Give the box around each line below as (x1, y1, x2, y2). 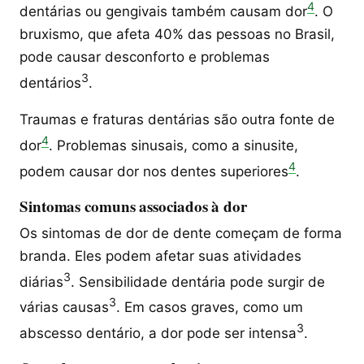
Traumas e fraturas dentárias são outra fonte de (19, 111, 335, 128)
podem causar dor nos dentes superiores (19, 162, 288, 180)
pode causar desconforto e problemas (19, 48, 270, 65)
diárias (19, 273, 63, 290)
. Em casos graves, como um (116, 298, 303, 315)
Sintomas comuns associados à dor (19, 194, 247, 217)
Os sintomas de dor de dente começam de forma (19, 224, 342, 241)
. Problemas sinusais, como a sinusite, (49, 136, 298, 154)
